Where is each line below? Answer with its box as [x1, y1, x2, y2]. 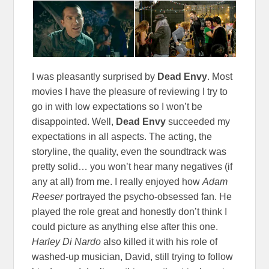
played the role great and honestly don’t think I [32, 207, 228, 217]
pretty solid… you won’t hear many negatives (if [32, 162, 233, 172]
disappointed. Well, [32, 116, 116, 127]
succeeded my [166, 116, 231, 127]
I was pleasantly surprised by [32, 71, 158, 82]
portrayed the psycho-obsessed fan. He [65, 192, 232, 202]
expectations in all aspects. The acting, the [32, 131, 213, 142]
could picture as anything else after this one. [32, 222, 219, 232]
